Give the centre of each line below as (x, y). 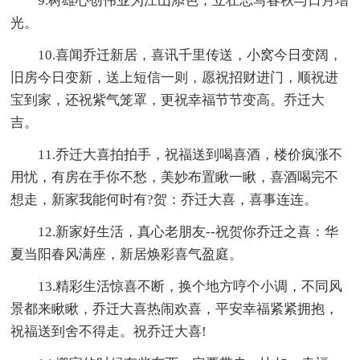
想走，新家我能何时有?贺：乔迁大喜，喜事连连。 (164, 199)
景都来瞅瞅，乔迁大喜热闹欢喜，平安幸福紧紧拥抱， (175, 309)
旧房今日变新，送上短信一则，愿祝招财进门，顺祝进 (175, 77)
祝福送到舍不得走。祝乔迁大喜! (109, 331)
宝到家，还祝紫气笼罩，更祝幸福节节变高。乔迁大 (168, 100)
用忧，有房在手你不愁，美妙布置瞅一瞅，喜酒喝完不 (175, 177)
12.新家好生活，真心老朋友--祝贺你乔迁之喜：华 (188, 231)
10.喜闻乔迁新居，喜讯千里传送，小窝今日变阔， (190, 55)
